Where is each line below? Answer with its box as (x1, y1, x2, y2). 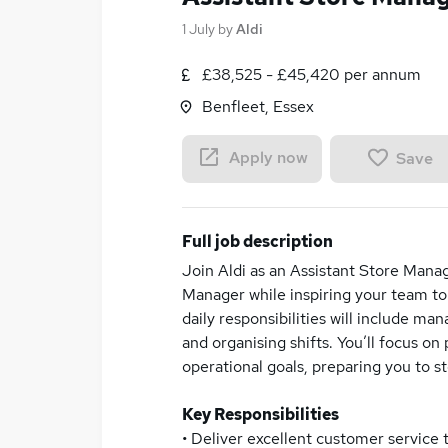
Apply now (228, 147, 308, 168)
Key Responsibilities (182, 404, 339, 425)
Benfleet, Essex (202, 96, 314, 117)
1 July (182, 20, 215, 38)
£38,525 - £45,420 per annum (202, 64, 421, 85)
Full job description (182, 231, 333, 252)
